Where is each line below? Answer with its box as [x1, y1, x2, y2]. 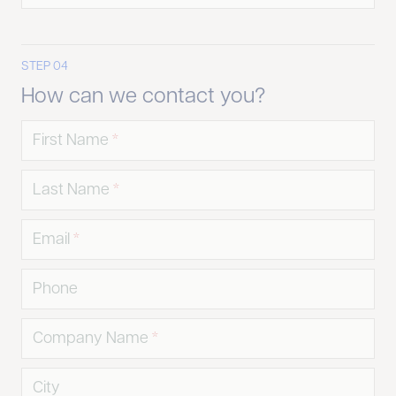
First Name [33, 133, 109, 149]
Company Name [33, 331, 148, 347]
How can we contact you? [21, 87, 265, 108]
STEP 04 [21, 60, 68, 73]
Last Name [33, 182, 110, 199]
